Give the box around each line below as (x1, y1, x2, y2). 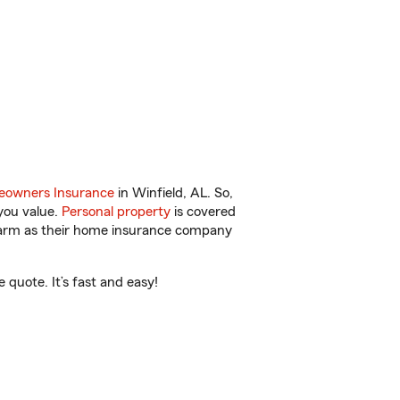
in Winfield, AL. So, (114, 186, 233, 200)
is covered (171, 204, 236, 219)
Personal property (62, 204, 171, 219)
